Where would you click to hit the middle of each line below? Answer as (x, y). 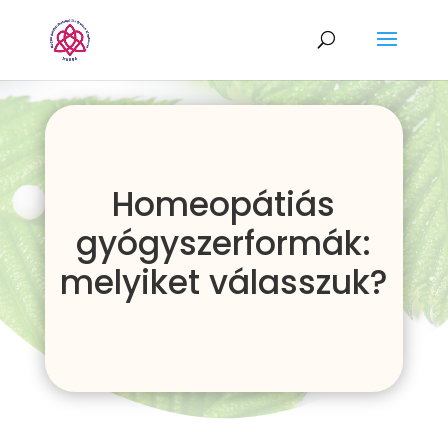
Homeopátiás (224, 204)
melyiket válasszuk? (223, 282)
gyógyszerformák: (224, 243)
